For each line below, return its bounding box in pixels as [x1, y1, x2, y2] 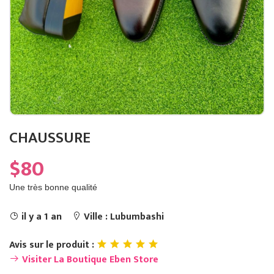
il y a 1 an [21, 209, 62, 226]
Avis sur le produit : [9, 237, 97, 254]
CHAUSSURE [9, 125, 91, 151]
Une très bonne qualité [9, 182, 97, 193]
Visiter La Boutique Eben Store [20, 251, 158, 268]
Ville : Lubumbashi [81, 209, 164, 226]
